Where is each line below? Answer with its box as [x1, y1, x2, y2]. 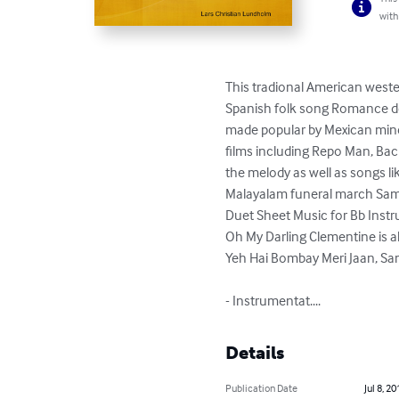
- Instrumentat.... [225, 291, 322, 310]
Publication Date [225, 381, 298, 395]
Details [225, 342, 285, 364]
